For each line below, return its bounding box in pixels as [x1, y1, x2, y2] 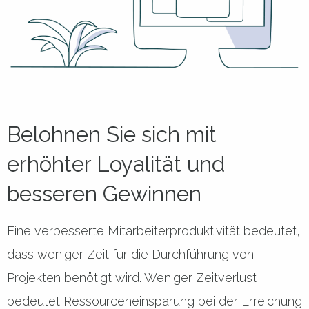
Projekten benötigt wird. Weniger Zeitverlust [7, 270, 257, 286]
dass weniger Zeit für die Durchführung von [7, 247, 254, 262]
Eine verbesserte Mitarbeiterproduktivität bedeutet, [7, 223, 300, 239]
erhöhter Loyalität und [7, 152, 225, 177]
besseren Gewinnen [7, 181, 201, 207]
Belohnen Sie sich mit [7, 122, 217, 148]
